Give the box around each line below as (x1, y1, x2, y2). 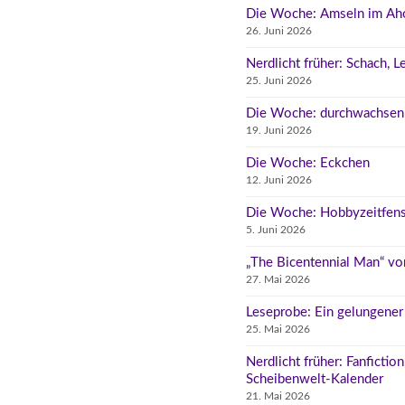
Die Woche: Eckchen (246, 155, 370, 170)
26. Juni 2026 (246, 24, 312, 36)
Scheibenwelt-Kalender (246, 372, 383, 386)
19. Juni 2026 (246, 124, 312, 136)
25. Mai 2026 (246, 323, 310, 334)
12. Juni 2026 (246, 174, 312, 185)
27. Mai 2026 (246, 273, 310, 285)
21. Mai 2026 (246, 390, 310, 401)
